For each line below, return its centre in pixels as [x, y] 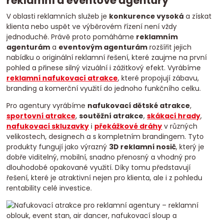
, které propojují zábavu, [159, 78]
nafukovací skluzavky [48, 126]
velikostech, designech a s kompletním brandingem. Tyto [105, 137]
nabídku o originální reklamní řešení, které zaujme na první [107, 58]
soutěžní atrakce [111, 116]
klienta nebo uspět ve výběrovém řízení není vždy [92, 27]
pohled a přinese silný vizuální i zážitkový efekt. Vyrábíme [104, 68]
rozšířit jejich [170, 47]
